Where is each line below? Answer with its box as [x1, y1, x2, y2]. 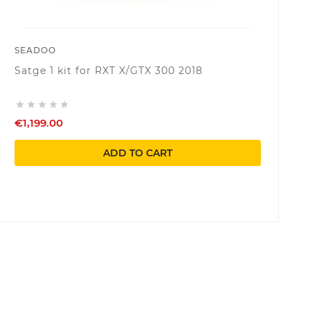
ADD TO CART [102, 146, 172, 159]
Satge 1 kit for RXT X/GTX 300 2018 [14, 64, 203, 77]
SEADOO [14, 44, 56, 55]
